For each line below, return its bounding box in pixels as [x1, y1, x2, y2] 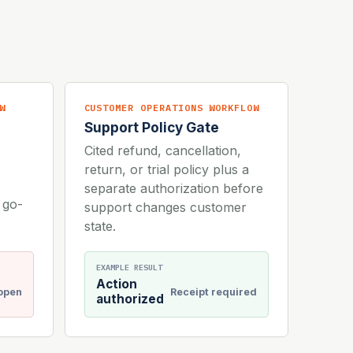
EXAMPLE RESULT [95, 262, 162, 273]
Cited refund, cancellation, [84, 143, 241, 159]
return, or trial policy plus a [84, 162, 249, 178]
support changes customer [84, 199, 247, 216]
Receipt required [170, 285, 257, 298]
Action [95, 277, 137, 292]
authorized [95, 292, 164, 307]
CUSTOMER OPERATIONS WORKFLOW [84, 102, 260, 114]
